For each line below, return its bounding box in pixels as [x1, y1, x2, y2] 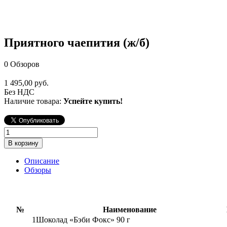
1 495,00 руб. [4, 79, 49, 88]
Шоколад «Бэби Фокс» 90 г [36, 215, 130, 224]
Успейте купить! [63, 97, 123, 106]
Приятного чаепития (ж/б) [4, 36, 149, 50]
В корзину [8, 139, 39, 147]
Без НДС [4, 88, 34, 97]
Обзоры [24, 166, 51, 175]
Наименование [102, 205, 157, 214]
